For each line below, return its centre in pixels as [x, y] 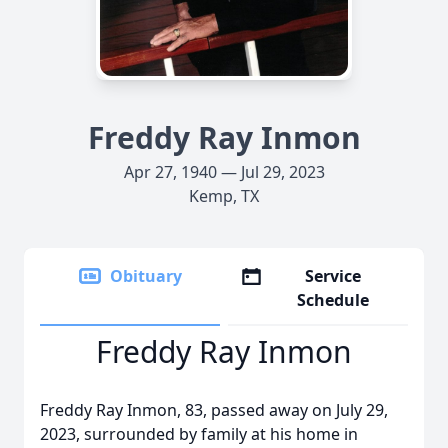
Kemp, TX [224, 196]
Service [333, 276]
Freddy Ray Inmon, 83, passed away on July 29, [214, 410]
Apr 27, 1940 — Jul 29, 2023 [224, 172]
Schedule [333, 300]
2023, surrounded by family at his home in [199, 434]
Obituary [146, 276]
